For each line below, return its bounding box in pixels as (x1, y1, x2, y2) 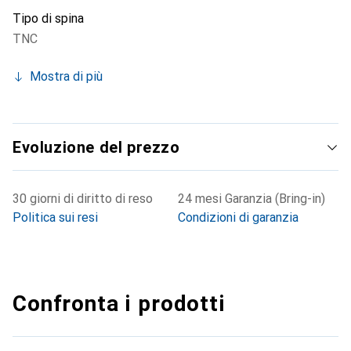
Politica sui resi (13, 210, 98, 225)
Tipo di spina (13, 11, 84, 26)
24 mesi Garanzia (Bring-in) (178, 191, 325, 206)
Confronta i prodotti (13, 291, 226, 317)
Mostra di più (30, 69, 103, 84)
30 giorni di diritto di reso (13, 191, 153, 206)
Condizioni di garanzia (178, 210, 299, 225)
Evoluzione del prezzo (13, 138, 180, 157)
